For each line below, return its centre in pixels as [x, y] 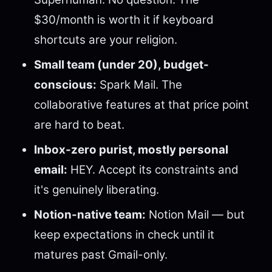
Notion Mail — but [195, 215]
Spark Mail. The [139, 85]
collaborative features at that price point [141, 105]
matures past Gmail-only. [101, 255]
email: [51, 170]
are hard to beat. [79, 125]
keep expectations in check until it [124, 235]
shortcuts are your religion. [106, 40]
